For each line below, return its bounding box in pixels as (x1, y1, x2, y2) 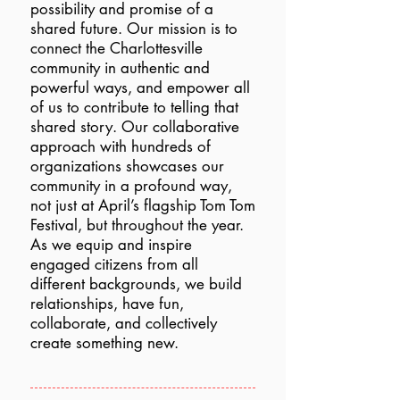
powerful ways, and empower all (30, 78, 250, 97)
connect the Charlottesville (30, 38, 203, 58)
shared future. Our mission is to (30, 19, 237, 38)
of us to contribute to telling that (30, 97, 238, 117)
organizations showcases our (30, 156, 224, 176)
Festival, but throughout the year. (30, 215, 244, 235)
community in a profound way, (30, 176, 232, 196)
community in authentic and (30, 58, 210, 78)
